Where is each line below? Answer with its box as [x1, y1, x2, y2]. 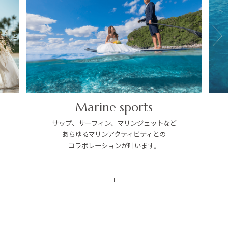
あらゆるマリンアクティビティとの [62, 130, 166, 139]
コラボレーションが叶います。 [68, 141, 160, 151]
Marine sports [75, 100, 153, 116]
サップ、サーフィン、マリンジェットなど [51, 119, 177, 128]
